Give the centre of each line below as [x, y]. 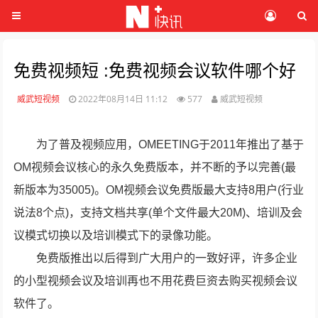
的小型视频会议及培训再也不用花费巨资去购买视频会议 [156, 281]
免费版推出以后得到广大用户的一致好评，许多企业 [167, 258]
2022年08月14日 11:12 [124, 99]
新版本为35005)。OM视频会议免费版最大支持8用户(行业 [159, 190]
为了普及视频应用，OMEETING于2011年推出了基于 [170, 144]
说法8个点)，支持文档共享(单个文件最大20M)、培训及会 [158, 213]
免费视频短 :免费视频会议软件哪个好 [155, 71]
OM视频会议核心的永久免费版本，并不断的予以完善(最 [155, 167]
